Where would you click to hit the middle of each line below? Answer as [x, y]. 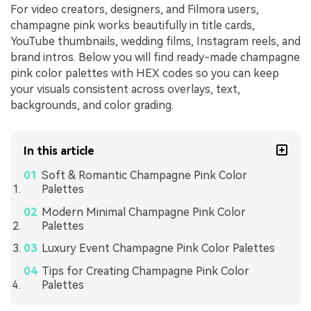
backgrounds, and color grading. [92, 105]
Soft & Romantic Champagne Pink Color [144, 175]
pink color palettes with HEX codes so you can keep [145, 73]
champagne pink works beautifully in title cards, [133, 25]
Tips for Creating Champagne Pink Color [145, 271]
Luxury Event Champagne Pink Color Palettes [158, 249]
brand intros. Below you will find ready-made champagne [155, 57]
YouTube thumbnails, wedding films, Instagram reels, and [155, 41]
